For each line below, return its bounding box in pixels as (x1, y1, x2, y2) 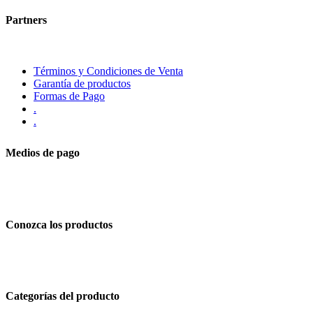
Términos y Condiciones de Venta (34, 64, 183, 77)
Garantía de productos (34, 77, 131, 89)
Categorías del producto (6, 290, 119, 303)
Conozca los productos (6, 218, 112, 231)
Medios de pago (6, 147, 80, 159)
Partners (6, 13, 47, 26)
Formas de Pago (34, 89, 105, 102)
